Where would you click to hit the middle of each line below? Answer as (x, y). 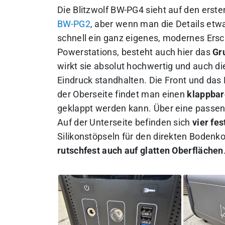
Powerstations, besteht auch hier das (135, 52)
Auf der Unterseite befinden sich (125, 123)
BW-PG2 (74, 24)
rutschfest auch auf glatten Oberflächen (140, 151)
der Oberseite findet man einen (122, 95)
